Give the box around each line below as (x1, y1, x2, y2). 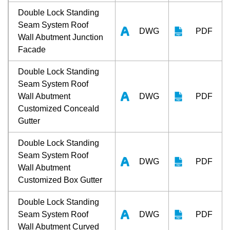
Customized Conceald (18, 104, 99, 113)
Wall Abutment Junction (18, 32, 103, 42)
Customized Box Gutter (18, 175, 102, 184)
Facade (18, 45, 46, 54)
